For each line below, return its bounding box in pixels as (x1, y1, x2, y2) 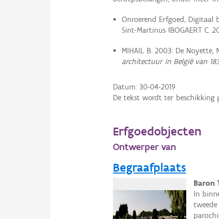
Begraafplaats (113, 159, 186, 175)
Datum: (113, 82, 140, 91)
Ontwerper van (113, 140, 176, 153)
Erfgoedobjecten (113, 123, 202, 138)
